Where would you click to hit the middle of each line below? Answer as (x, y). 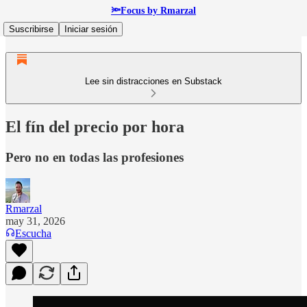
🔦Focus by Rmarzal (153, 11)
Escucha (33, 233)
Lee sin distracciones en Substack (153, 81)
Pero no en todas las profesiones (95, 157)
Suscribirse (31, 29)
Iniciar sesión (91, 29)
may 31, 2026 (35, 221)
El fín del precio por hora (95, 126)
